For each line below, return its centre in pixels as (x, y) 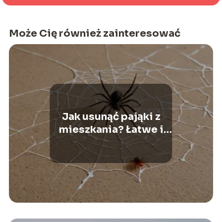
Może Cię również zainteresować (94, 33)
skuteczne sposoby (111, 143)
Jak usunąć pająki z (111, 117)
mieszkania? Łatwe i (111, 130)
